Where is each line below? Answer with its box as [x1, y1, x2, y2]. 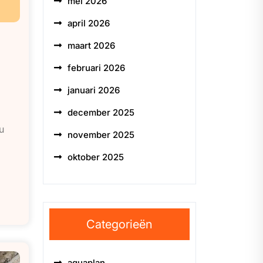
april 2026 [68, 18, 110, 29]
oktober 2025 [68, 151, 124, 163]
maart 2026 [68, 40, 115, 51]
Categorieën [86, 217, 153, 231]
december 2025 [68, 107, 134, 118]
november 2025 [68, 129, 134, 140]
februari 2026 [68, 62, 125, 73]
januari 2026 [68, 85, 120, 96]
